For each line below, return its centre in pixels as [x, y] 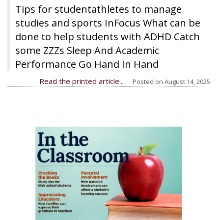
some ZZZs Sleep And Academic [87, 50]
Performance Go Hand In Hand [87, 64]
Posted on [149, 82]
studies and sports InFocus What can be [108, 23]
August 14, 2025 [187, 82]
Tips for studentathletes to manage [98, 9]
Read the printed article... [82, 81]
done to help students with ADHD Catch [108, 37]
